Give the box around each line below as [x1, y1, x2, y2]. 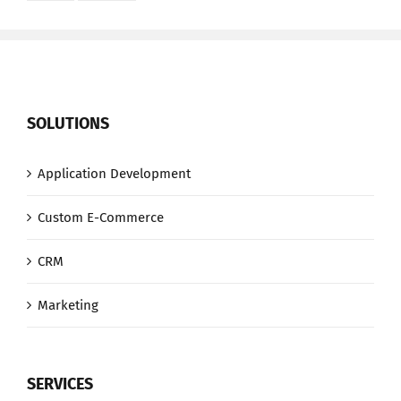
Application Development [38, 166, 191, 183]
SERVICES [27, 374, 93, 395]
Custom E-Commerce [38, 209, 164, 226]
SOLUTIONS [27, 114, 109, 134]
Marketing [38, 297, 98, 314]
